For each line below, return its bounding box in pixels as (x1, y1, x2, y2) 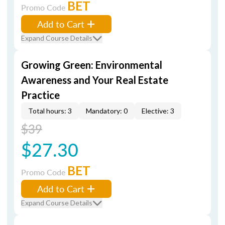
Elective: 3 (142, 106, 174, 115)
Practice (21, 89, 60, 101)
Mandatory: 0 (86, 106, 128, 115)
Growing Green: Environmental (21, 59, 162, 71)
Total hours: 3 (28, 106, 72, 115)
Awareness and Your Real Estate (21, 74, 168, 86)
